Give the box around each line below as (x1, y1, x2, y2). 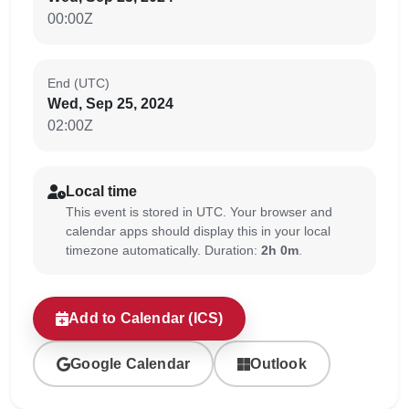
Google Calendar (70, 355, 191, 372)
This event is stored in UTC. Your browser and (66, 204, 332, 219)
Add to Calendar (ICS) (68, 310, 224, 327)
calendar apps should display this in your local (66, 224, 330, 238)
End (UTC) (47, 76, 110, 90)
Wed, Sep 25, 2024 (47, 96, 173, 111)
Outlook (250, 355, 307, 372)
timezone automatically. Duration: (66, 243, 261, 257)
